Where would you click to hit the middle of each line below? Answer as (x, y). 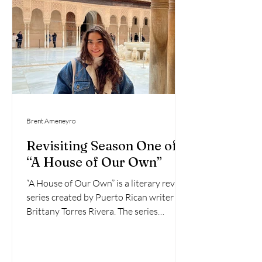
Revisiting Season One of (102, 146)
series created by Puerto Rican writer (100, 197)
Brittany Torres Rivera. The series (92, 211)
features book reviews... (73, 225)
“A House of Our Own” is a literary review (108, 183)
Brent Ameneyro (51, 120)
